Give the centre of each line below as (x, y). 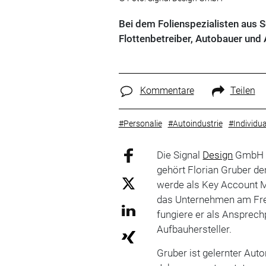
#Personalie (140, 123)
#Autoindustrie (195, 123)
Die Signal (180, 155)
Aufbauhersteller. (194, 229)
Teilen (243, 91)
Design (218, 155)
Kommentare (167, 91)
